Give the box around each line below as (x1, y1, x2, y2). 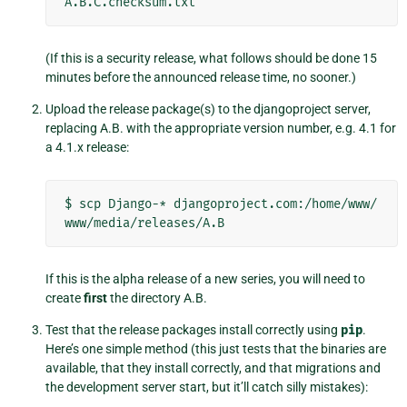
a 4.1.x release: (45, 140, 129, 155)
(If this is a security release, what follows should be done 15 (45, 51, 377, 66)
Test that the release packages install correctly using (45, 323, 341, 338)
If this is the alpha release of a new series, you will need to (45, 272, 365, 287)
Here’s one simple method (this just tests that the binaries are (45, 342, 386, 357)
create (45, 291, 84, 306)
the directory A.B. (107, 291, 207, 306)
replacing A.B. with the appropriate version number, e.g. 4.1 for (45, 121, 396, 136)
